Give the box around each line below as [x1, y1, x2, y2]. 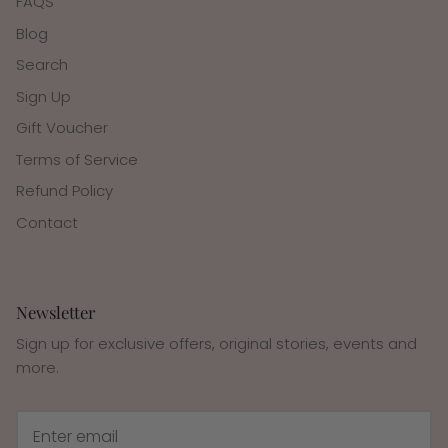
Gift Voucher [16, 117, 108, 139]
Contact [16, 211, 78, 233]
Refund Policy [16, 180, 113, 202]
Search [16, 54, 68, 76]
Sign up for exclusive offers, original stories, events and [16, 333, 417, 355]
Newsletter [16, 301, 95, 324]
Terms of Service [16, 148, 138, 170]
